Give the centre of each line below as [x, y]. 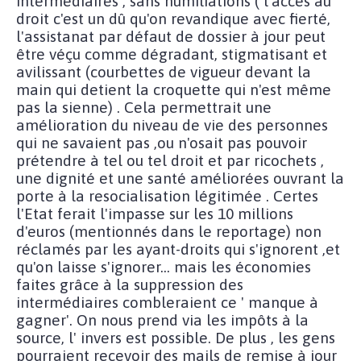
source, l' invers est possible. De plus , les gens [176, 337]
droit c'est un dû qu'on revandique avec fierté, [173, 18]
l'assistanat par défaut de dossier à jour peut [171, 36]
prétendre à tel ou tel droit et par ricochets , [170, 160]
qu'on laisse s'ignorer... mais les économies [164, 266]
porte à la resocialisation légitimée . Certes [167, 195]
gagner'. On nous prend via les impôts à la [162, 320]
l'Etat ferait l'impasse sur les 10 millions [155, 213]
